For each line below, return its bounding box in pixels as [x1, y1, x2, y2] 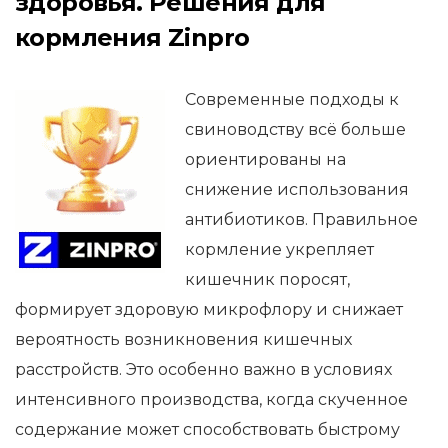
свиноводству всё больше [185, 120, 406, 139]
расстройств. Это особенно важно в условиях [15, 360, 392, 379]
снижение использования [185, 180, 409, 199]
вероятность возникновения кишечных [15, 330, 352, 349]
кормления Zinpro [15, 23, 250, 52]
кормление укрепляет [185, 240, 374, 259]
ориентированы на [185, 150, 346, 169]
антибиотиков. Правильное [185, 210, 418, 229]
